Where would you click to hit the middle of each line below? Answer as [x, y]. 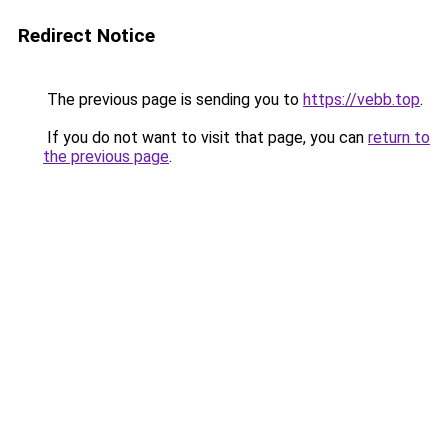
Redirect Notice [86, 35]
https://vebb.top [361, 99]
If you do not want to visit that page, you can [205, 137]
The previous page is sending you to [173, 99]
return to [399, 137]
